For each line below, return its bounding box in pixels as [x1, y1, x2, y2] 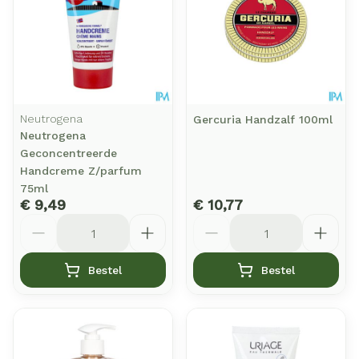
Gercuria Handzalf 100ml [193, 113, 333, 126]
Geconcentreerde [20, 147, 117, 159]
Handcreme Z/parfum [20, 164, 142, 177]
